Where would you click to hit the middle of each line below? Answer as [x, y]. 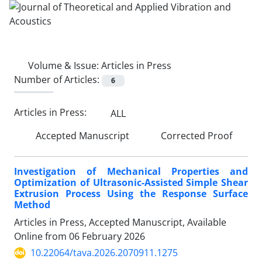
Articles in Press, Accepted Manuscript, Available [120, 223]
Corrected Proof [195, 136]
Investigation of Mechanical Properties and [131, 172]
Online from [42, 237]
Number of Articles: [58, 80]
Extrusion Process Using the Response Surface [131, 194]
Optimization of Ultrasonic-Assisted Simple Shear [131, 183]
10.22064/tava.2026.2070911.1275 [104, 253]
